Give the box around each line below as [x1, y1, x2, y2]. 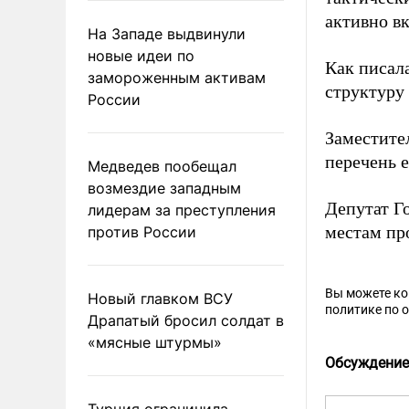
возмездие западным [88, 178, 241, 197]
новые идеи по [88, 46, 194, 65]
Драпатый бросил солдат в [88, 310, 284, 330]
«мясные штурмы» [88, 332, 222, 351]
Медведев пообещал [88, 156, 236, 175]
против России [88, 222, 196, 241]
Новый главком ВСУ [88, 288, 233, 308]
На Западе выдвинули [88, 24, 246, 43]
